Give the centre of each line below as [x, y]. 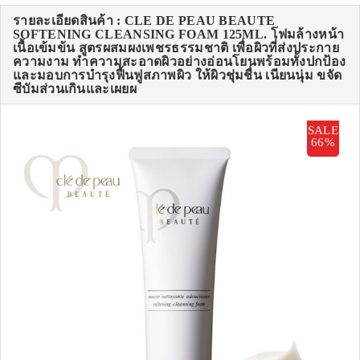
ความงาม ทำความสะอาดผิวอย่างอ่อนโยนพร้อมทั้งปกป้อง [180, 62]
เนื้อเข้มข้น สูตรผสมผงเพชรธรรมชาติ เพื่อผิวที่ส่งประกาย [176, 48]
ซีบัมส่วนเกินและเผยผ [75, 89]
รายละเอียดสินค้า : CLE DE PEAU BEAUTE [144, 21]
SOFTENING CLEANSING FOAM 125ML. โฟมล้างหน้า [179, 35]
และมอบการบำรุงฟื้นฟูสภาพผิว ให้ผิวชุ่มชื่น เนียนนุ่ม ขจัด [178, 76]
